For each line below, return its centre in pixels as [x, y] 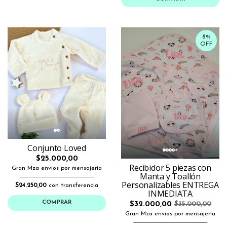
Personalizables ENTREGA [170, 185]
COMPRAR [57, 202]
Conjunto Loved [57, 148]
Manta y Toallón [170, 176]
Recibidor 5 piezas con [170, 167]
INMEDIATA [170, 193]
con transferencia [72, 185]
